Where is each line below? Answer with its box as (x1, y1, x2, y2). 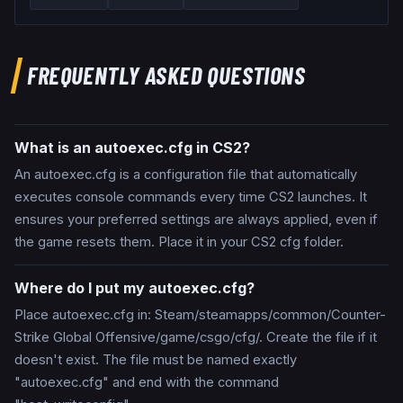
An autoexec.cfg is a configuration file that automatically (14, 166, 357, 184)
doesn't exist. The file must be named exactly (14, 352, 297, 369)
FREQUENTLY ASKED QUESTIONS (27, 60, 305, 90)
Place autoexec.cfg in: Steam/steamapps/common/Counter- (14, 307, 386, 324)
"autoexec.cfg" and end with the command (14, 374, 279, 391)
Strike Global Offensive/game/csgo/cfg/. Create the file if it (14, 329, 377, 346)
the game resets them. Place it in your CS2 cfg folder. (14, 234, 344, 251)
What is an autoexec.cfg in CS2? (14, 139, 250, 157)
